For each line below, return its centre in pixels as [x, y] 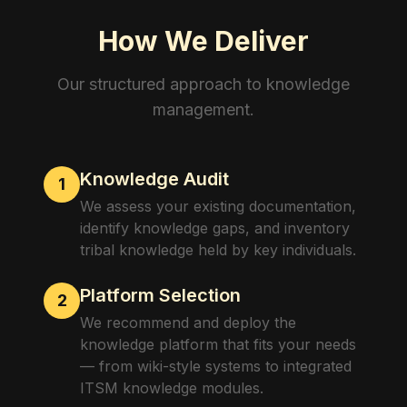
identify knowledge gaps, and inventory [215, 228]
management [201, 109]
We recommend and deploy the [188, 323]
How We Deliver [203, 41]
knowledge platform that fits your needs [218, 344]
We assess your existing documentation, [218, 206]
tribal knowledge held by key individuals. [218, 250]
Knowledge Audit [154, 179]
